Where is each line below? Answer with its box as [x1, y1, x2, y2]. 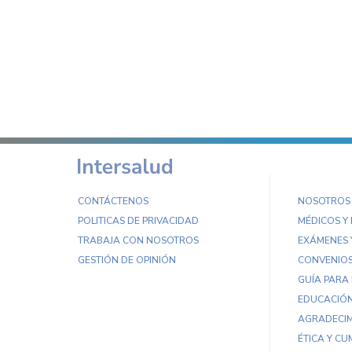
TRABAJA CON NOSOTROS [78, 234, 199, 247]
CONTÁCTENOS [78, 195, 148, 207]
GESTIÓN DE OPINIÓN [78, 254, 176, 266]
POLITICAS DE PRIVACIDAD [78, 214, 199, 227]
